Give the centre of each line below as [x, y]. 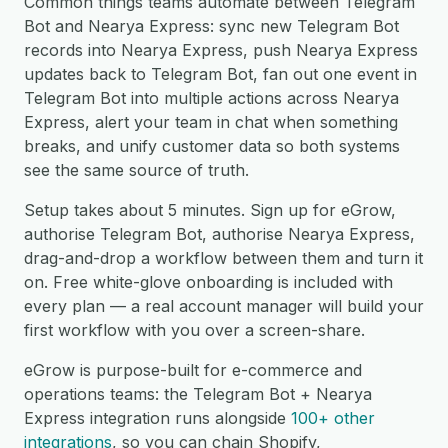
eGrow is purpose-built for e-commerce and [193, 370]
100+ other [333, 418]
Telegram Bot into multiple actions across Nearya [211, 98]
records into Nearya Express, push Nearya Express [221, 50]
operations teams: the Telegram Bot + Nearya [198, 394]
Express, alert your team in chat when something [211, 122]
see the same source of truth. [136, 170]
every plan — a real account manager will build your [224, 306]
